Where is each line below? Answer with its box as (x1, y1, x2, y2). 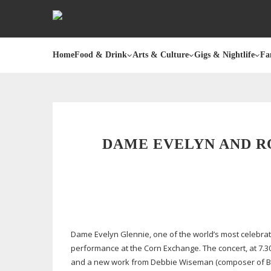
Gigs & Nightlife (194, 50, 255, 59)
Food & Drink (74, 50, 127, 59)
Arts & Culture (132, 50, 189, 59)
